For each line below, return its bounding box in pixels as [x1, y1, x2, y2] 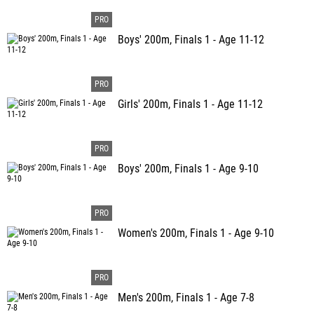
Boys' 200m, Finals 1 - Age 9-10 [118, 163, 259, 175]
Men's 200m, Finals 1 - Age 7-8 [118, 292, 254, 304]
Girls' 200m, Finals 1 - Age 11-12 [118, 98, 263, 111]
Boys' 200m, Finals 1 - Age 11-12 [118, 34, 264, 46]
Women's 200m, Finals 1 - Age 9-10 [118, 227, 274, 240]
